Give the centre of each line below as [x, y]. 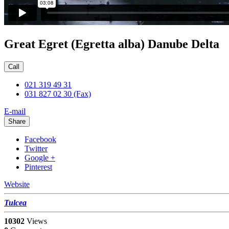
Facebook [40, 140]
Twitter [36, 149]
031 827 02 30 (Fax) [58, 94]
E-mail [15, 111]
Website [17, 185]
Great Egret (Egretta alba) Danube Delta [112, 44]
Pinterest [38, 167]
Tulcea [15, 203]
